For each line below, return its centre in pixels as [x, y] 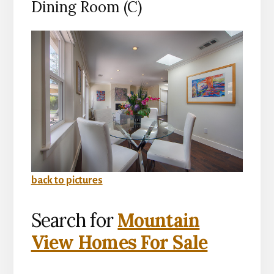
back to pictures [67, 181]
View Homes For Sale [119, 243]
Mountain [159, 220]
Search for [74, 220]
